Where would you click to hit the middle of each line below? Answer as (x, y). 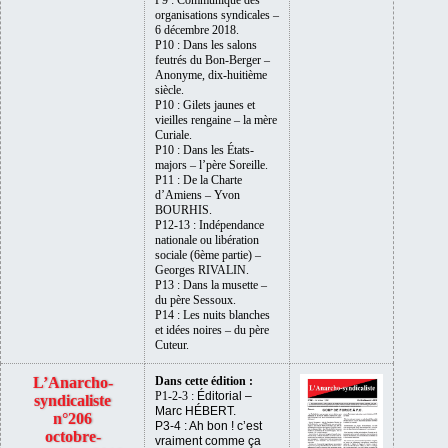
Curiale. (173, 134)
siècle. (169, 89)
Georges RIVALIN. (202, 269)
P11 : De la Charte (198, 179)
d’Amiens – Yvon (197, 194)
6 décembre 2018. (197, 29)
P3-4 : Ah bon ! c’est (208, 425)
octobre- (72, 436)
